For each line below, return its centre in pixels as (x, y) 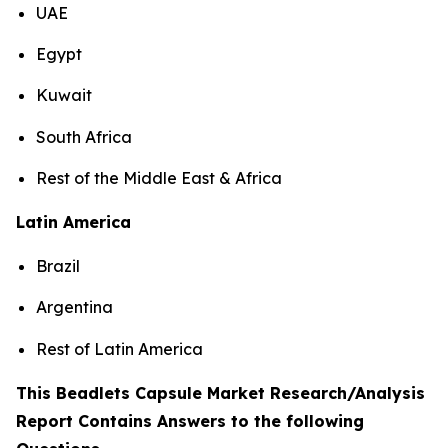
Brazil (58, 265)
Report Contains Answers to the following (190, 420)
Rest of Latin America (119, 348)
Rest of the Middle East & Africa (159, 177)
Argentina (74, 307)
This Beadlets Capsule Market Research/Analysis (220, 392)
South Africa (84, 136)
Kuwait (64, 95)
